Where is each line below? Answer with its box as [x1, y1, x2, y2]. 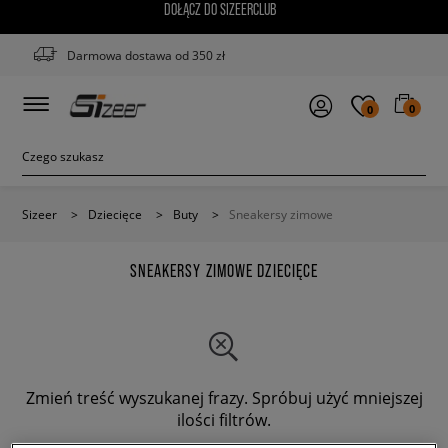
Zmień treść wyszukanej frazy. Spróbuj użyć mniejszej [25, 387, 423, 408]
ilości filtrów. [177, 409, 271, 430]
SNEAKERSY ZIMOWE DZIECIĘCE [129, 261, 319, 281]
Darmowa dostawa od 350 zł [67, 47, 225, 63]
